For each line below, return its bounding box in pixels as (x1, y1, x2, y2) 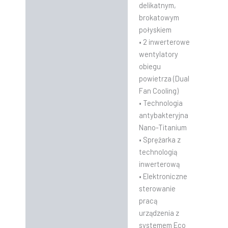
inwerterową (138, 159, 180, 168)
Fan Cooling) (138, 85, 179, 95)
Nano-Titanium (138, 122, 187, 132)
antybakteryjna (138, 110, 188, 120)
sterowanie (138, 183, 176, 193)
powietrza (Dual (138, 73, 189, 83)
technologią (138, 147, 177, 156)
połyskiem (138, 24, 172, 34)
